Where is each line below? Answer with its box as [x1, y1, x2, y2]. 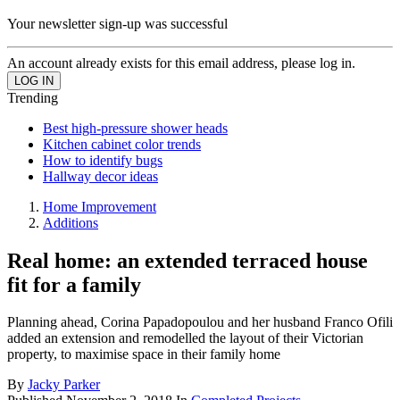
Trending [7, 89, 58, 105]
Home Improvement [43, 198, 156, 214]
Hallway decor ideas [43, 168, 158, 184]
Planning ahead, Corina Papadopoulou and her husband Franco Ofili [7, 314, 393, 330]
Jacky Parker [28, 377, 100, 393]
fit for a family [7, 272, 141, 296]
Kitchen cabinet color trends [43, 136, 201, 152]
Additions [43, 214, 98, 230]
